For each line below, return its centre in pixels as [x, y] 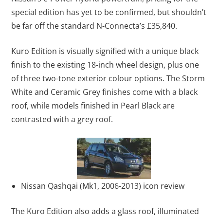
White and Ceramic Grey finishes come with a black [104, 92]
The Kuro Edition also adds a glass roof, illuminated [105, 211]
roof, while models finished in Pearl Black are [93, 105]
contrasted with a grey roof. [63, 119]
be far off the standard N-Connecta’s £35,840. [94, 26]
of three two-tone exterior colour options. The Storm [108, 78]
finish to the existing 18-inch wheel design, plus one [105, 64]
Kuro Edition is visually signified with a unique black [105, 51]
